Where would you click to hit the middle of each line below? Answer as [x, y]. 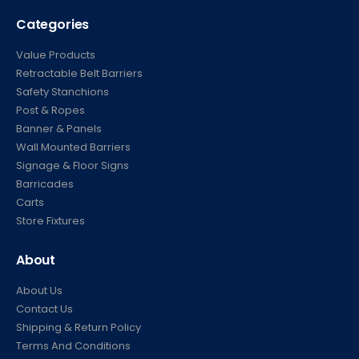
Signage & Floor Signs [73, 165]
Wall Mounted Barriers [73, 147]
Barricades [45, 184]
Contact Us [44, 309]
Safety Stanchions [63, 91]
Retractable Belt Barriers [79, 73]
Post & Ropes [50, 110]
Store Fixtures [50, 220]
